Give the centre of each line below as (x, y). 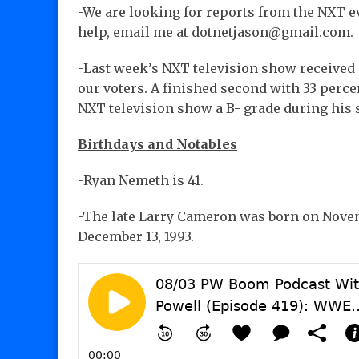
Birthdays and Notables (157, 145)
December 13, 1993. (136, 237)
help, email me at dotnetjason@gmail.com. (216, 32)
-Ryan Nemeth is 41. (141, 181)
